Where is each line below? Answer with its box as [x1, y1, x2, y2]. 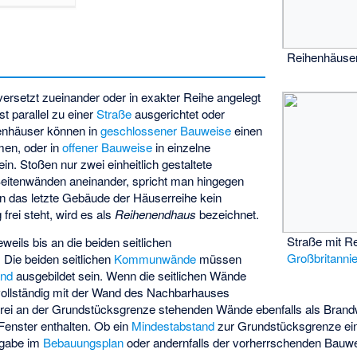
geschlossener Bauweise [100, 122, 232, 139]
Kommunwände [114, 249, 197, 267]
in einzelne [152, 139, 211, 156]
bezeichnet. [196, 206, 260, 223]
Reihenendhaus [115, 206, 197, 223]
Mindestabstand [131, 316, 215, 334]
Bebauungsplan [43, 333, 124, 351]
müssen [196, 249, 242, 267]
